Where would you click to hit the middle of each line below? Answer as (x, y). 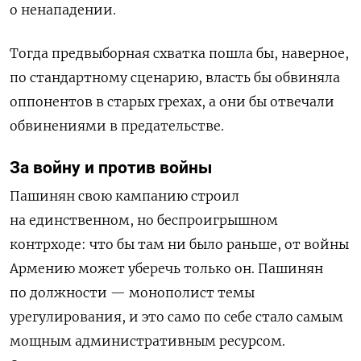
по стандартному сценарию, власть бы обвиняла (175, 77)
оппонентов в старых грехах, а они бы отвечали (172, 101)
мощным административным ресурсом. (147, 340)
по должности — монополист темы (132, 292)
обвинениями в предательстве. (117, 125)
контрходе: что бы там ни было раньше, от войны (179, 244)
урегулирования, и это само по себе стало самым (176, 316)
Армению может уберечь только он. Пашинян (166, 268)
